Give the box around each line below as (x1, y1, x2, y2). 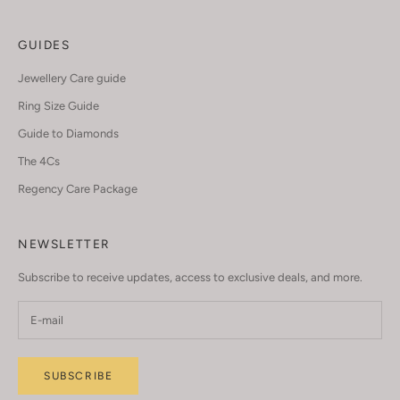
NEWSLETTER (18, 236, 111, 251)
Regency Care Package (18, 181, 137, 196)
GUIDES (18, 37, 71, 52)
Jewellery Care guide (18, 71, 126, 85)
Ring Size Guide (18, 98, 99, 112)
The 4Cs (18, 154, 60, 168)
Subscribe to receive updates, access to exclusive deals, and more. (18, 270, 362, 284)
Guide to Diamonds (18, 126, 119, 140)
